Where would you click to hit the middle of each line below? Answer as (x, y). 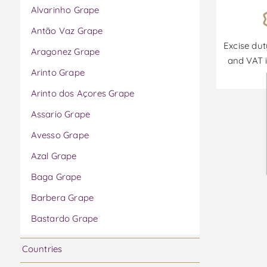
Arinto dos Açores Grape (83, 94)
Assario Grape (60, 114)
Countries (42, 249)
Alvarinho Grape (65, 10)
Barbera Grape (62, 198)
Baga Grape (56, 177)
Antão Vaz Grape (67, 31)
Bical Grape (55, 240)
